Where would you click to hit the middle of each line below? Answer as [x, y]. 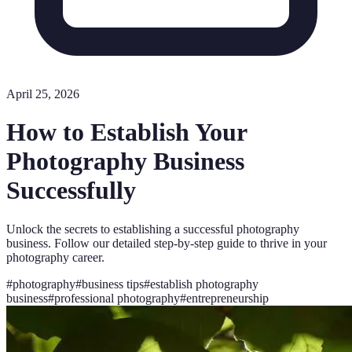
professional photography [117, 298]
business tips [113, 284]
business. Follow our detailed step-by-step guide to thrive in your [167, 243]
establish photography [204, 284]
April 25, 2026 [43, 94]
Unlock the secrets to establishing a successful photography [153, 229]
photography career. [55, 257]
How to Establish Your [126, 132]
